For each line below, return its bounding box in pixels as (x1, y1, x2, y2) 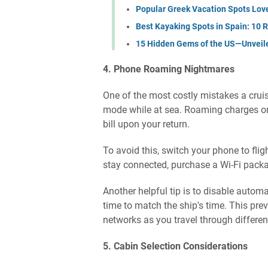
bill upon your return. (103, 118, 190, 130)
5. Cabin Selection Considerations (103, 240, 248, 252)
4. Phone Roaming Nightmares (103, 63, 234, 75)
